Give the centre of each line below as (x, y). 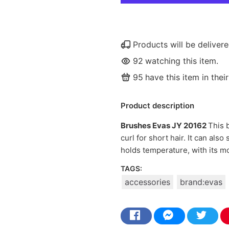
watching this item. (182, 61)
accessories (147, 182)
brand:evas (201, 182)
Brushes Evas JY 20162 (164, 125)
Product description (157, 106)
